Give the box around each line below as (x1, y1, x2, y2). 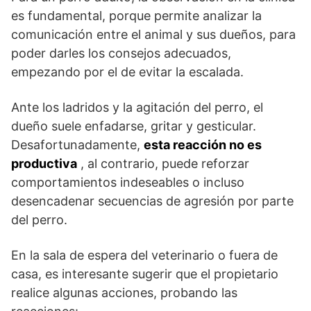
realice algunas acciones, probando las (11, 285, 237, 300)
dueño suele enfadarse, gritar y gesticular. (11, 118, 256, 133)
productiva (11, 155, 77, 171)
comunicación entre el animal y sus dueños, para (11, 26, 296, 42)
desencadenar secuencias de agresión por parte (11, 193, 294, 208)
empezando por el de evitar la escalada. (11, 64, 244, 79)
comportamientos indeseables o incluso (11, 174, 244, 190)
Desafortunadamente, (11, 137, 144, 152)
